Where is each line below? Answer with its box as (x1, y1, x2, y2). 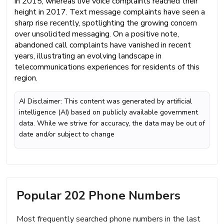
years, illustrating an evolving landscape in (14, 50, 161, 62)
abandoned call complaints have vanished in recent (14, 39, 191, 51)
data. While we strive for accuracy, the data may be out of (19, 118, 205, 128)
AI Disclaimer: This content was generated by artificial (19, 96, 192, 106)
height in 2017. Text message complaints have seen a (14, 6, 205, 18)
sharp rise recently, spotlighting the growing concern (14, 17, 197, 29)
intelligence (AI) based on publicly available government (19, 107, 198, 117)
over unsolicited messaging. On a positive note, (14, 28, 179, 40)
